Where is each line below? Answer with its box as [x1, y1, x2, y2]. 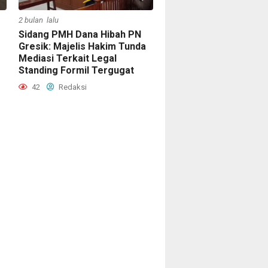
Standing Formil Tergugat [19, 64, 134, 76]
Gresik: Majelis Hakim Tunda [19, 40, 146, 52]
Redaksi [57, 82, 87, 92]
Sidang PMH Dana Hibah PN [19, 28, 141, 40]
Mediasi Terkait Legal [19, 52, 117, 64]
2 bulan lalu [19, 15, 59, 25]
